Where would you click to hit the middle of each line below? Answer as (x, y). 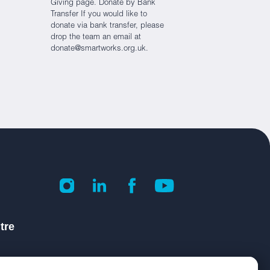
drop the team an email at (96, 38)
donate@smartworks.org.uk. (99, 49)
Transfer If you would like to (99, 15)
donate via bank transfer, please (107, 26)
